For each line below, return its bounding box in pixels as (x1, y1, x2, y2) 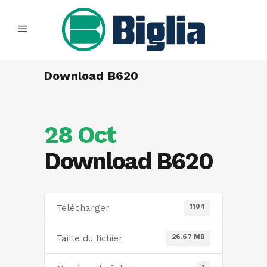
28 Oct (44, 121, 116, 149)
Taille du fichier (57, 233, 123, 244)
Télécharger (57, 203, 110, 213)
